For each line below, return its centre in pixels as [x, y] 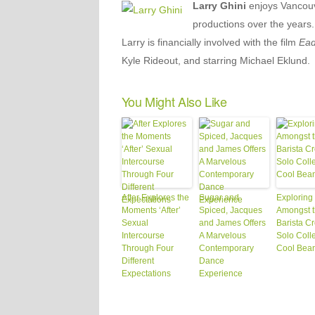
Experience [220, 274]
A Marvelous [222, 236]
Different [137, 261]
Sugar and [219, 198]
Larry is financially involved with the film [210, 42]
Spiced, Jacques [230, 210]
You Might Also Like [174, 101]
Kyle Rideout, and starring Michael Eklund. [216, 60]
